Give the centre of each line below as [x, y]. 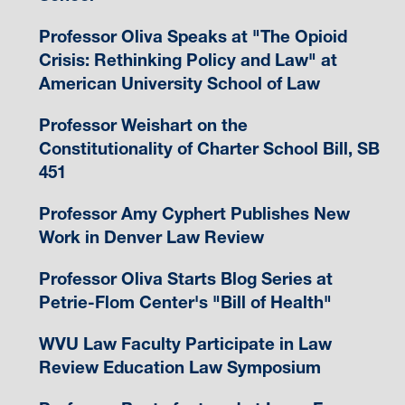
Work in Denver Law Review [151, 238]
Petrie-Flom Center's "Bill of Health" [185, 303]
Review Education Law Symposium [179, 368]
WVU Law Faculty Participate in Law [185, 344]
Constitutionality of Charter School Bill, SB [209, 149]
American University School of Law [179, 84]
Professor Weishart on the [143, 126]
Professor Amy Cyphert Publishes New [194, 214]
